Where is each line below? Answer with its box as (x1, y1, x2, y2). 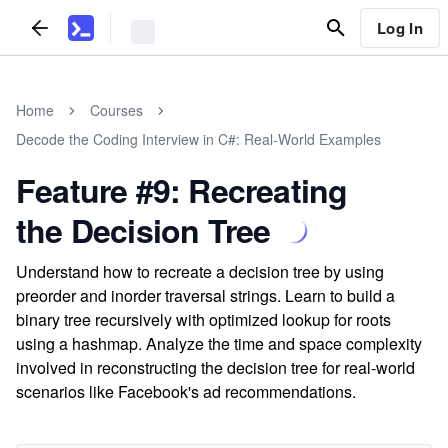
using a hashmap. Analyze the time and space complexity (16, 332, 422, 355)
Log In (376, 16, 423, 39)
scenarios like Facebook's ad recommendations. (16, 380, 356, 403)
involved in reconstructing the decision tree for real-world (16, 356, 415, 379)
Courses (90, 100, 143, 120)
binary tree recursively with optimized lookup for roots (16, 308, 391, 331)
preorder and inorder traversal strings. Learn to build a (16, 284, 395, 307)
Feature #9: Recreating (16, 167, 348, 213)
